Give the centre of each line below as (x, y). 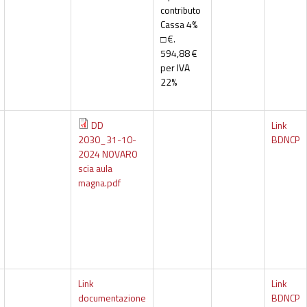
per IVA (175, 68)
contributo (180, 10)
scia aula (95, 169)
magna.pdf (99, 183)
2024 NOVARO (108, 154)
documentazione (112, 298)
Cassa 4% (179, 25)
